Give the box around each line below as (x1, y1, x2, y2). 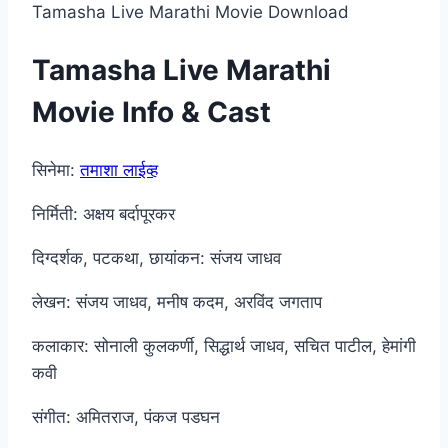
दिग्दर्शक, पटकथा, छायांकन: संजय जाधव (32, 247, 281, 268)
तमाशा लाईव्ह (80, 159, 158, 180)
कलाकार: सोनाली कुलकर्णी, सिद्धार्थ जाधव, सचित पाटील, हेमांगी (32, 335, 416, 356)
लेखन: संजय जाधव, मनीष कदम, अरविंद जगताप (32, 291, 322, 312)
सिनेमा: (32, 159, 80, 180)
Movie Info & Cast (32, 95, 271, 130)
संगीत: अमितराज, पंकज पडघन (32, 406, 220, 427)
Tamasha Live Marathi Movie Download (32, 2, 349, 23)
